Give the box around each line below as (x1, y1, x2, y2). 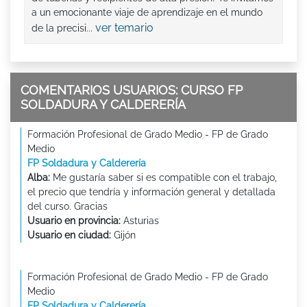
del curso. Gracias (27, 201, 108, 212)
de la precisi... (32, 23, 95, 34)
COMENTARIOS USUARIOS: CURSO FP (21, 83, 243, 98)
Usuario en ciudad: (27, 230, 111, 241)
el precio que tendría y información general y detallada (27, 186, 275, 198)
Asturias (121, 215, 159, 227)
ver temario (95, 21, 153, 35)
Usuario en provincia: (27, 215, 121, 227)
